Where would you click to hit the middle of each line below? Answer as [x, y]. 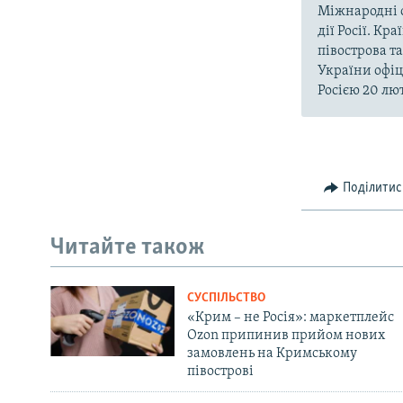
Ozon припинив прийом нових [286, 336]
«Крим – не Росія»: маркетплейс [290, 318]
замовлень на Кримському [272, 354]
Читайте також [128, 247]
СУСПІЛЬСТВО [226, 299]
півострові [220, 372]
